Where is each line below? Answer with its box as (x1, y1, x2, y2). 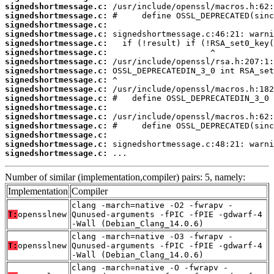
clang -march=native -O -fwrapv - (72, 262, 228, 272)
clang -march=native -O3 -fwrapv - (72, 231, 233, 241)
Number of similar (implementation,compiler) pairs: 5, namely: (5, 171, 245, 182)
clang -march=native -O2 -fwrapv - (72, 200, 233, 210)
